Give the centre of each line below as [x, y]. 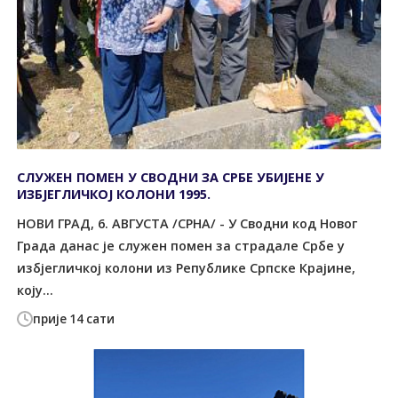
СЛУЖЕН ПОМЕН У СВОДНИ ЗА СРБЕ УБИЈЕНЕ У [171, 177]
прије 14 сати [74, 318]
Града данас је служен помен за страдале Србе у [181, 246]
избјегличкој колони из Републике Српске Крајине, [187, 268]
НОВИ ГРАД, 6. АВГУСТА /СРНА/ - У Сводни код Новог [187, 224]
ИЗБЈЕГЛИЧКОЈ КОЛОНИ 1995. [114, 194]
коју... [36, 291]
